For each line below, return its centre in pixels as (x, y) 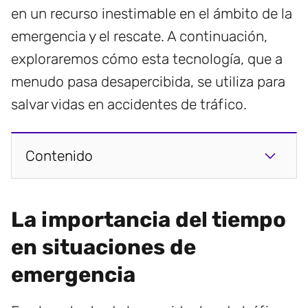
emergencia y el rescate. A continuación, (139, 36)
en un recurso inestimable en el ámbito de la (152, 14)
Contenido (59, 156)
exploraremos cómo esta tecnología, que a (147, 59)
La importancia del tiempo (148, 220)
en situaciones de (103, 247)
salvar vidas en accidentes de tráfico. (129, 104)
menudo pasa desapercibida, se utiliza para (148, 82)
